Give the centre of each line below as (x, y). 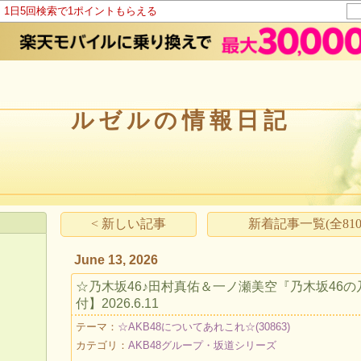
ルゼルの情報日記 (180, 120)
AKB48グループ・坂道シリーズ (203, 345)
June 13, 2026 (116, 260)
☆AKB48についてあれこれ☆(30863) (204, 327)
